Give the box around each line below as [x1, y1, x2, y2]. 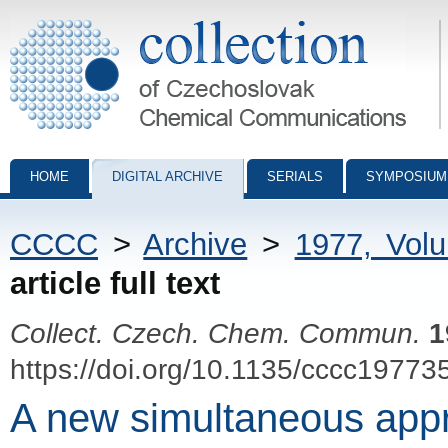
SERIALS [267, 169, 323, 184]
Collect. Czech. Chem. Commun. [10, 317, 421, 349]
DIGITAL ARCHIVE [112, 169, 223, 184]
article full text [10, 266, 220, 301]
